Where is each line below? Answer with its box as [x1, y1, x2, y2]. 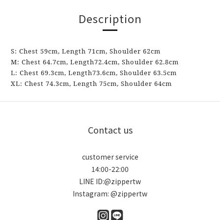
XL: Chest [11, 79, 46, 88]
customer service [82, 152, 138, 162]
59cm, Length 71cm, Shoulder [40, 47, 143, 55]
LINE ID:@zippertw [79, 176, 141, 186]
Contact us [87, 123, 133, 136]
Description [78, 10, 142, 26]
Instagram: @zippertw [73, 189, 147, 198]
